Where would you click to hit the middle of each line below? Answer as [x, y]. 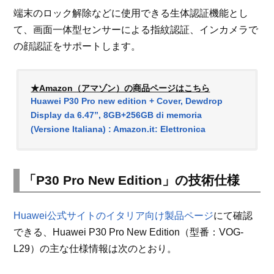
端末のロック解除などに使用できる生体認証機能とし [131, 13]
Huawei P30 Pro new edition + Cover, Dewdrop [127, 101]
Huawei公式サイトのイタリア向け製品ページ [114, 216]
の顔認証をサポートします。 [77, 46]
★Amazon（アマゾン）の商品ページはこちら [120, 88]
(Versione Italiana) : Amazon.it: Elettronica [118, 129]
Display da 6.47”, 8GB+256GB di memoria [117, 115]
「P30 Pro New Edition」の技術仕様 [132, 180]
